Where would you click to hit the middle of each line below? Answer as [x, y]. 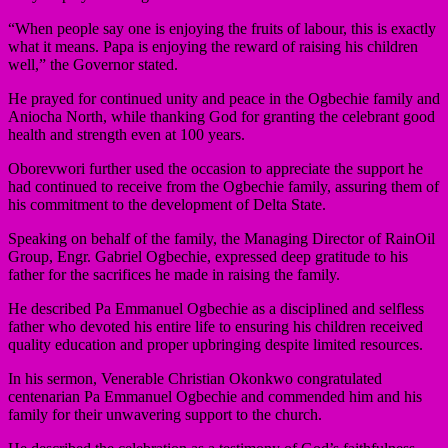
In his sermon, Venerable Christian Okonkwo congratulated [195, 378]
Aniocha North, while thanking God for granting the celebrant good [221, 116]
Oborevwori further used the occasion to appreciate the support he [215, 168]
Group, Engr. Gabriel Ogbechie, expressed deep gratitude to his [208, 256]
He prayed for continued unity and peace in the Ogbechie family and [224, 98]
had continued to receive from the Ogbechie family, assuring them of [223, 186]
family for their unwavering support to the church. [165, 414]
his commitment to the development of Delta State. [167, 204]
